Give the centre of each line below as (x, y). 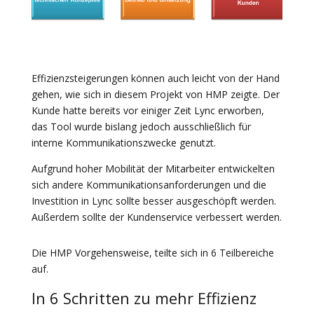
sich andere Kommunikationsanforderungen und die (149, 184)
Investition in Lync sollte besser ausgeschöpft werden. (153, 200)
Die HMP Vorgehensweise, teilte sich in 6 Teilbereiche (152, 252)
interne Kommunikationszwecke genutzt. (123, 142)
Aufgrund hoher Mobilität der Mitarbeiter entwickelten (153, 168)
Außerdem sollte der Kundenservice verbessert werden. (156, 217)
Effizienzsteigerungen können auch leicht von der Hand (155, 78)
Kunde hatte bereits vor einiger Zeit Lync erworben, (148, 110)
